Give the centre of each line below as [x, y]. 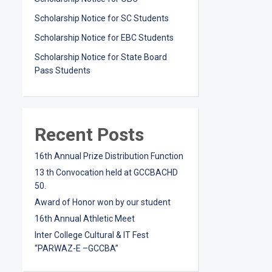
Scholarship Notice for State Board [101, 57]
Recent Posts [89, 134]
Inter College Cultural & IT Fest [92, 235]
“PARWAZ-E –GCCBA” [76, 248]
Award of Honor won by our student [103, 202]
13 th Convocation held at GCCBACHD [106, 172]
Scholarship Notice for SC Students [102, 18]
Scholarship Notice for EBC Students [104, 38]
